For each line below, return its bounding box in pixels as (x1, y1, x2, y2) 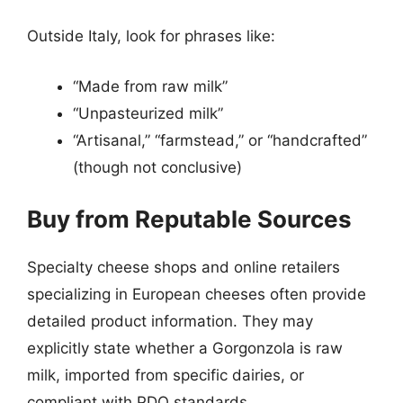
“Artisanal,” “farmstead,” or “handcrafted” (73, 130, 367, 149)
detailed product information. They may (27, 312, 313, 330)
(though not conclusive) (73, 157, 242, 176)
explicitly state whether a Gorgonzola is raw (27, 339, 343, 357)
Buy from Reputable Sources (27, 205, 352, 233)
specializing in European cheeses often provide (27, 285, 366, 303)
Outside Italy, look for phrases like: (27, 27, 275, 45)
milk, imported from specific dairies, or (27, 366, 304, 384)
